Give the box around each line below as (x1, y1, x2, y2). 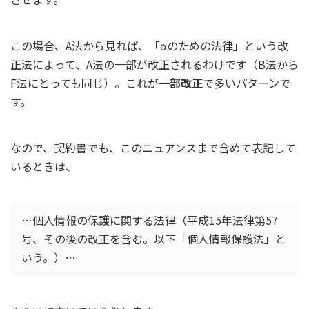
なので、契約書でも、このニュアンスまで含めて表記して (10, 139, 296, 156)
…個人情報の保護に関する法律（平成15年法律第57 (21, 212, 278, 229)
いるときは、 (10, 157, 77, 175)
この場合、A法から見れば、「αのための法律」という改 (10, 37, 288, 54)
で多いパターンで (203, 74, 290, 91)
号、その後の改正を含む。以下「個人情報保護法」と (21, 230, 286, 248)
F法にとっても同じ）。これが (10, 74, 159, 91)
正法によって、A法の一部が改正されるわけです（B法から (10, 55, 299, 72)
